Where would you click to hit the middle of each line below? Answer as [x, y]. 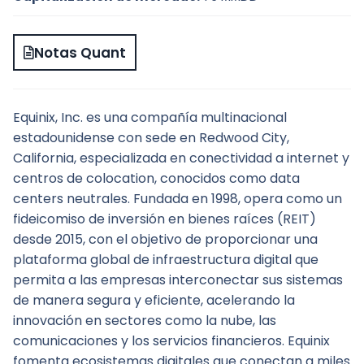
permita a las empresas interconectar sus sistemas [178, 280]
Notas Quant [80, 52]
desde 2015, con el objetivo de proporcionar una [165, 240]
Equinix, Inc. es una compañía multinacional [150, 118]
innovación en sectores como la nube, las [145, 321]
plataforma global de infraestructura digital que [166, 260]
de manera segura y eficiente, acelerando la [154, 301]
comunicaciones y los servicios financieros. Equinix [171, 341]
